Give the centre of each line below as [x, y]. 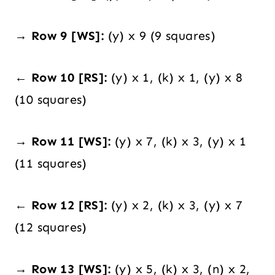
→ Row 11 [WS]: [63, 141]
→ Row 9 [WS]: [60, 36]
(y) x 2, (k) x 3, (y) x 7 [175, 205]
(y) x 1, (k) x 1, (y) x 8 [175, 78]
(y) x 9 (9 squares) [160, 36]
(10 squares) [51, 100]
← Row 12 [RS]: [61, 205]
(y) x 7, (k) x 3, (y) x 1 [179, 141]
